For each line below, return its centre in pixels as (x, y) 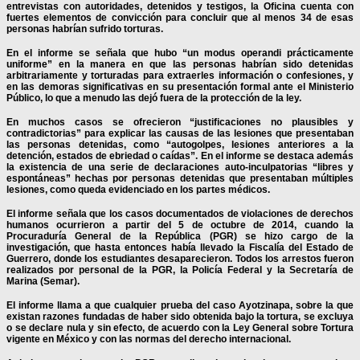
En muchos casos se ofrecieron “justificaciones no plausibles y (180, 122)
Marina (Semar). (43, 281)
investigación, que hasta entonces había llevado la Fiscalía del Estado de (180, 247)
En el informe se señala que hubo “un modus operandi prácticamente (180, 53)
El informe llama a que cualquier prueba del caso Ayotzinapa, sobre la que (180, 305)
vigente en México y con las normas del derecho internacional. (149, 339)
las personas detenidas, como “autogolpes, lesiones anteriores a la (180, 144)
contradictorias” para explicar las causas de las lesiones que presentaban (180, 133)
